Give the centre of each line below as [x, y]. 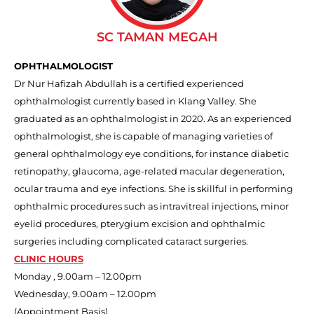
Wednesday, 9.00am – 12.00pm [85, 293]
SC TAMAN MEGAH [157, 37]
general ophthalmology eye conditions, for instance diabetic [151, 153]
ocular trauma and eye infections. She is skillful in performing [153, 188]
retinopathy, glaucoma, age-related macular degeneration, [149, 171]
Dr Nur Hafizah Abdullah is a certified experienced [129, 83]
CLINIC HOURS [49, 258]
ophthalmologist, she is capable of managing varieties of [143, 136]
